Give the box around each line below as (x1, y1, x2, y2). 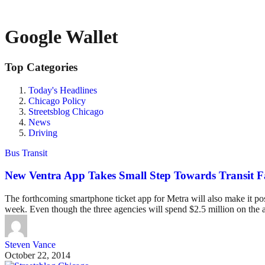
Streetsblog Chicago (28, 106, 104, 117)
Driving (28, 127, 57, 138)
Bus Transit (5, 147, 47, 158)
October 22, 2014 (5, 250, 70, 261)
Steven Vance (5, 240, 56, 250)
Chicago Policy (28, 95, 86, 106)
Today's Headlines (28, 85, 97, 95)
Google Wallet (5, 26, 118, 48)
